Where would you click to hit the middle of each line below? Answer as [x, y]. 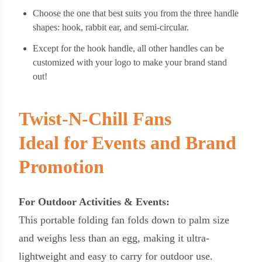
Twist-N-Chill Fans [95, 118]
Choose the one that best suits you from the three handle [136, 13]
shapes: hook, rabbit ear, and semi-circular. [111, 27]
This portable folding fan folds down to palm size [124, 220]
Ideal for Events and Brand [127, 142]
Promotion [61, 166]
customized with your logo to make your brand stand [130, 62]
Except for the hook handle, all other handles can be [128, 48]
